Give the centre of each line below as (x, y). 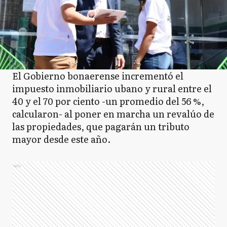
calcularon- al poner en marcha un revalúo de (113, 114)
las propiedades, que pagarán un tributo (101, 126)
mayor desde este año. (61, 139)
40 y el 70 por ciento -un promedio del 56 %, (108, 101)
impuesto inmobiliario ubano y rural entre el (112, 88)
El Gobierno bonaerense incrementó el (98, 76)
